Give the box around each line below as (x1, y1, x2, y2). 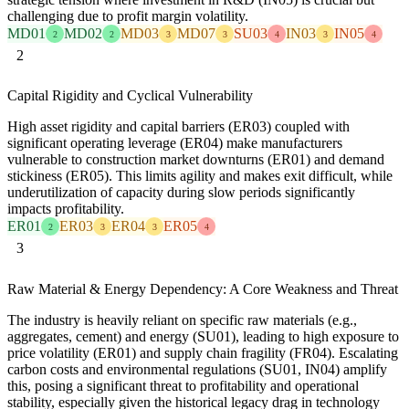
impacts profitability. (7, 201, 124, 217)
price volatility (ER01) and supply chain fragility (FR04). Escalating (7, 344, 398, 361)
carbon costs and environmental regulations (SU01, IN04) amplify (7, 361, 387, 377)
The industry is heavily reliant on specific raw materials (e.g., (7, 311, 357, 328)
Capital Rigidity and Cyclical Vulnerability (7, 88, 253, 104)
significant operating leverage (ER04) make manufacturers (7, 135, 342, 152)
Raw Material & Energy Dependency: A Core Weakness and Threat (7, 280, 398, 297)
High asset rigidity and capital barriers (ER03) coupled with (7, 119, 350, 135)
